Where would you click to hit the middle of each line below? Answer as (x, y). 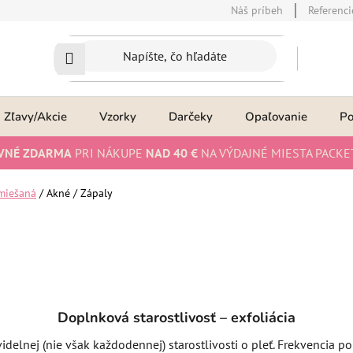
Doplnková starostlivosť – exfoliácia (176, 317)
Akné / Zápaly (80, 193)
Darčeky (191, 117)
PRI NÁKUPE (109, 153)
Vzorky (118, 117)
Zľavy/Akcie (35, 117)
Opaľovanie (276, 117)
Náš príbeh (257, 10)
